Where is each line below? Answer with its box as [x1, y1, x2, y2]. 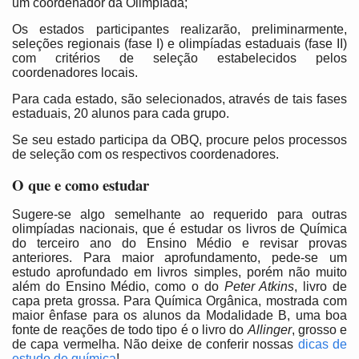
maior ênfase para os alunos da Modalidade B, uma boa [12, 308, 347, 322]
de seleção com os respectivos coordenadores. [12, 147, 279, 161]
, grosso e [291, 322, 347, 337]
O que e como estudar [12, 173, 149, 196]
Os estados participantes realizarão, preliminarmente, [12, 22, 347, 36]
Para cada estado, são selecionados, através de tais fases [12, 91, 347, 106]
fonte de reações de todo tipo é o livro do [12, 322, 248, 337]
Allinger [247, 322, 292, 337]
